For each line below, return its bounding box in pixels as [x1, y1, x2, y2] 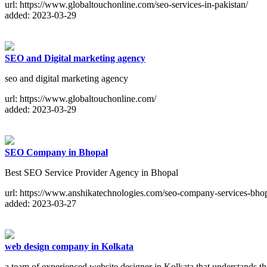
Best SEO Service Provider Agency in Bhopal [5, 167, 178, 178]
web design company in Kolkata [5, 241, 133, 252]
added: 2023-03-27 [5, 198, 76, 209]
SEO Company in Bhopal [5, 147, 108, 158]
